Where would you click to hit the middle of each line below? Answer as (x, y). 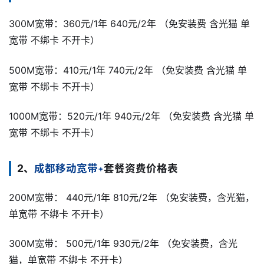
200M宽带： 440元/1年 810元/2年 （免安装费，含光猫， (132, 197)
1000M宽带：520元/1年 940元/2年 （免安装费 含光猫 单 (131, 116)
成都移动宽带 (66, 168)
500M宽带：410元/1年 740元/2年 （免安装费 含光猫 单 (128, 70)
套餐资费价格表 (141, 168)
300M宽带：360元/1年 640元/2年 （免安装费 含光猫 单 (129, 24)
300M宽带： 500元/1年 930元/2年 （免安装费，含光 (123, 244)
